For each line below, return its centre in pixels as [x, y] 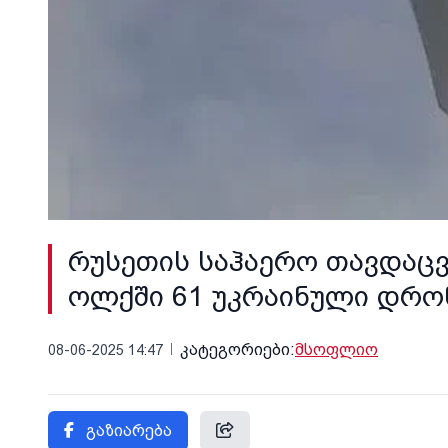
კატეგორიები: [237, 350]
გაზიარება [129, 431]
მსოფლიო [336, 350]
